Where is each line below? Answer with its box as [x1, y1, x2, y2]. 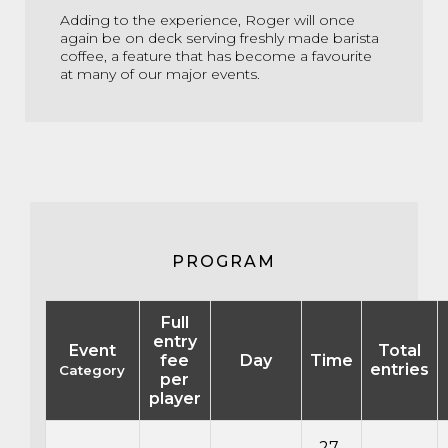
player [148, 389, 201, 408]
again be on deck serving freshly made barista [60, 29, 379, 47]
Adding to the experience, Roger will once [60, 11, 355, 29]
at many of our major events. [60, 65, 260, 83]
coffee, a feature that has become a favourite [60, 47, 372, 65]
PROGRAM [171, 252, 276, 271]
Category [59, 362, 126, 378]
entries [369, 360, 429, 379]
